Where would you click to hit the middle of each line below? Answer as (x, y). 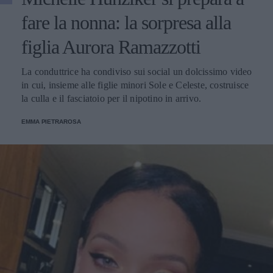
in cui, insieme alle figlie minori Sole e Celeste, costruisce (135, 85)
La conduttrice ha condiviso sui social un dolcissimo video (137, 72)
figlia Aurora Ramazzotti (111, 47)
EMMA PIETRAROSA (51, 122)
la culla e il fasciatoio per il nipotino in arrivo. (112, 98)
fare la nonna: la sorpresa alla (126, 23)
